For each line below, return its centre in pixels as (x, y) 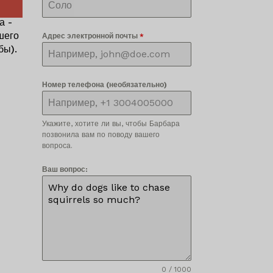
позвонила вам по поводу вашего (101, 135)
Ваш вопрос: (65, 170)
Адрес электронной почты (90, 36)
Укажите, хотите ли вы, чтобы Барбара (111, 124)
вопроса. (57, 146)
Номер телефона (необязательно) (104, 85)
